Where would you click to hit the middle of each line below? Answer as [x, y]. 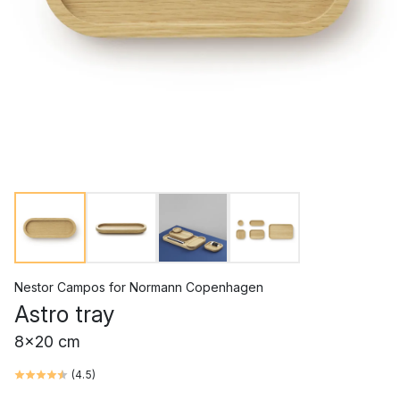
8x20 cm [47, 342]
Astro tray [64, 314]
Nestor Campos [60, 287]
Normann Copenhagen [196, 287]
